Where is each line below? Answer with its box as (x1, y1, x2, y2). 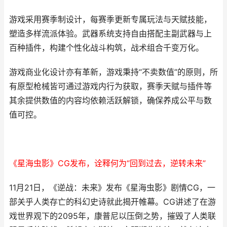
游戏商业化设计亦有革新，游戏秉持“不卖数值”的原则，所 (9, 67, 218, 77)
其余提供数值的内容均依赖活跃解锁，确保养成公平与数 (9, 96, 212, 105)
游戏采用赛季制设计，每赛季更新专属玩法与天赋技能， (9, 15, 212, 24)
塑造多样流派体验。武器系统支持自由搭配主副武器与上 (9, 29, 212, 39)
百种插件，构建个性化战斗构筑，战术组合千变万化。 (9, 43, 204, 53)
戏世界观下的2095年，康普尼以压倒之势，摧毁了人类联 (9, 211, 216, 221)
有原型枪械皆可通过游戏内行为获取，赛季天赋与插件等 (9, 82, 212, 91)
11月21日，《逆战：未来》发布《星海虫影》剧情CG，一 (9, 183, 215, 193)
